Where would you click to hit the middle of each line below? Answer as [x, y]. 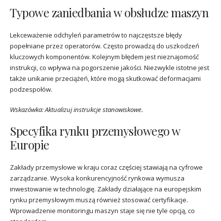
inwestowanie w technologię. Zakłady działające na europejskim [106, 189]
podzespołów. [31, 90]
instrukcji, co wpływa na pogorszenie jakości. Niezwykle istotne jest [110, 68]
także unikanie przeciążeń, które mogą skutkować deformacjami [105, 79]
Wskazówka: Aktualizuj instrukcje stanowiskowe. [76, 109]
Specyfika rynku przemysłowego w [95, 131]
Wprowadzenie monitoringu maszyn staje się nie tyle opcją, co [102, 210]
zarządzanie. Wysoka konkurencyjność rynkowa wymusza [97, 178]
